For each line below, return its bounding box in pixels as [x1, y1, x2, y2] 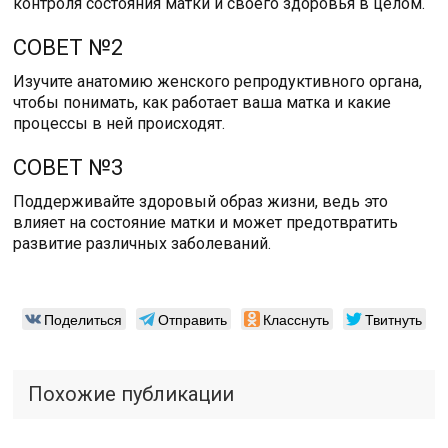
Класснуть [262, 308, 329, 329]
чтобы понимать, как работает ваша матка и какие [13, 92, 392, 112]
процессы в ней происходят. [13, 113, 226, 133]
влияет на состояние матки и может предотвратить [13, 212, 399, 232]
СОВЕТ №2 [13, 34, 124, 60]
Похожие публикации [28, 381, 235, 406]
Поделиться [43, 308, 122, 329]
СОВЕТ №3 [13, 154, 124, 180]
